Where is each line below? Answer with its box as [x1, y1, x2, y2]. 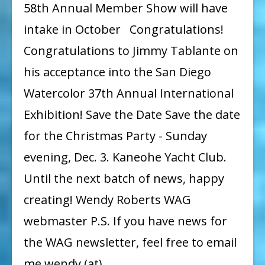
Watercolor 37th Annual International [24, 85, 234, 101]
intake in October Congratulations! [24, 21, 224, 37]
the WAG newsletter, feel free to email [24, 234, 237, 250]
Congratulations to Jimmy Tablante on [24, 42, 238, 59]
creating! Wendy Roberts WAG [24, 191, 191, 208]
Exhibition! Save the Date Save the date [24, 106, 240, 122]
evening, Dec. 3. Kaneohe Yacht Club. [24, 148, 227, 165]
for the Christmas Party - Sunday [24, 127, 207, 144]
